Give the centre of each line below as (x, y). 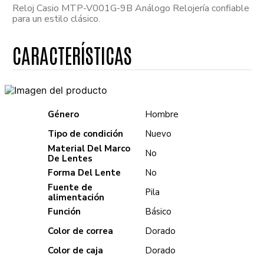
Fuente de (70, 187)
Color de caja (76, 250)
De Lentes (70, 158)
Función (65, 212)
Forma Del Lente (85, 173)
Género (64, 114)
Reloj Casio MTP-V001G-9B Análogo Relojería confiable (131, 8)
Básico (159, 212)
